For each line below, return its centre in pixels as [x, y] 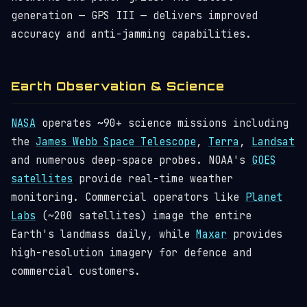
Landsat [273, 142]
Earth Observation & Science [118, 86]
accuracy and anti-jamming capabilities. [131, 34]
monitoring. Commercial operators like [128, 197]
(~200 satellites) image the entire [144, 216]
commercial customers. [76, 271]
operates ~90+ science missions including [162, 123]
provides [255, 234]
